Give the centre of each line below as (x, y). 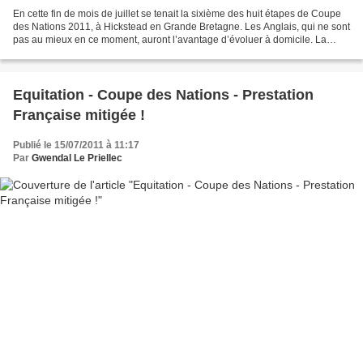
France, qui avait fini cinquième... (85, 52)
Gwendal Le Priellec (77, 158)
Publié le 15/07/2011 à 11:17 (76, 145)
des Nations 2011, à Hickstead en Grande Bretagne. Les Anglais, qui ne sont (181, 26)
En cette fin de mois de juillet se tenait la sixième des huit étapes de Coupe (177, 13)
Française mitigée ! (79, 115)
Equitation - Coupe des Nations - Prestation (163, 94)
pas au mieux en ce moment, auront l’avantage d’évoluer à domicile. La (170, 39)
